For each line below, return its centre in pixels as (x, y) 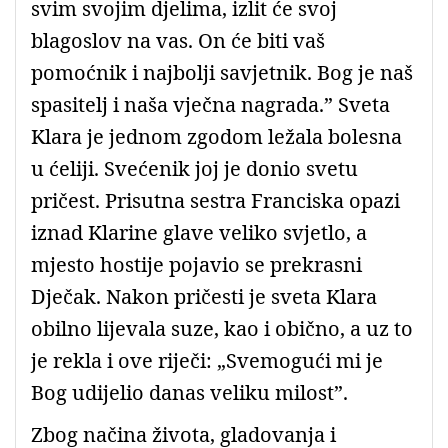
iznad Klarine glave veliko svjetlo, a (199, 232)
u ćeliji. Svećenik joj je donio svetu (194, 168)
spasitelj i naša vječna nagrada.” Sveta (210, 104)
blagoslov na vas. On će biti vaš (178, 40)
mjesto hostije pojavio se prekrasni (196, 264)
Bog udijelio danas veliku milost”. (189, 392)
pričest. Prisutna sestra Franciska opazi (215, 200)
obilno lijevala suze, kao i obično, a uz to (222, 328)
